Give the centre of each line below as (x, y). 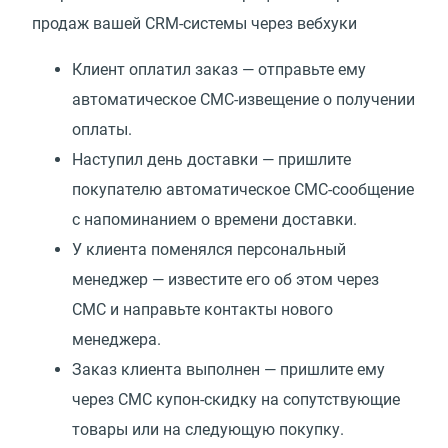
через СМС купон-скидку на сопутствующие (236, 399)
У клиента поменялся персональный (209, 249)
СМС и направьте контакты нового (202, 309)
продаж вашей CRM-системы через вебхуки (194, 23)
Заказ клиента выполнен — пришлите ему (228, 369)
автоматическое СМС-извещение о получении (243, 99)
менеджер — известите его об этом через (225, 279)
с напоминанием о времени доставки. (214, 219)
